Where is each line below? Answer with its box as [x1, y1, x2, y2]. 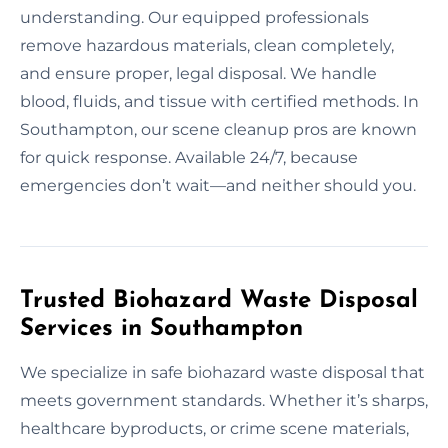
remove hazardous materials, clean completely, [20, 35, 394, 55]
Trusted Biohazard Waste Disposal [20, 288, 418, 313]
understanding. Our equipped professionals [20, 7, 369, 27]
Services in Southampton [20, 316, 303, 341]
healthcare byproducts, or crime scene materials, [20, 418, 409, 438]
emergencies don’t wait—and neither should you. [20, 175, 416, 195]
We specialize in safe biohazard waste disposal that [20, 362, 425, 382]
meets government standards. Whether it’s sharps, [20, 390, 428, 410]
